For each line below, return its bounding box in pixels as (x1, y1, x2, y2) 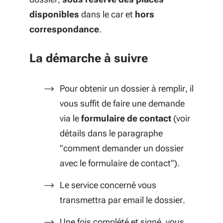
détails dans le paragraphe (60, 128, 163, 138)
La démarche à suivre (29, 51, 148, 65)
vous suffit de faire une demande (60, 98, 185, 109)
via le (60, 113, 81, 123)
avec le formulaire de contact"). (60, 158, 180, 168)
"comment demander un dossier (60, 143, 184, 153)
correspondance (29, 24, 99, 34)
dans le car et (79, 9, 135, 19)
